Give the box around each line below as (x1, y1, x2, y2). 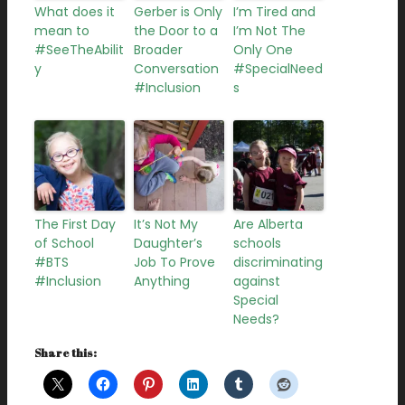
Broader (134, 41, 183, 59)
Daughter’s (134, 234, 202, 252)
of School (34, 234, 94, 252)
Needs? (233, 310, 279, 328)
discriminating (233, 253, 323, 271)
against (233, 272, 280, 290)
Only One (233, 41, 293, 59)
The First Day (34, 215, 116, 233)
